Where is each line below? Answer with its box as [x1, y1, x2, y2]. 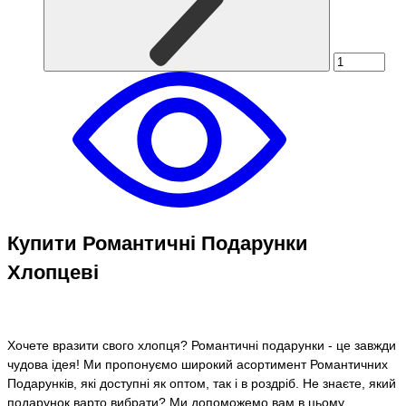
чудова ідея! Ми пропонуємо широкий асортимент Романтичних [7, 356, 388, 372]
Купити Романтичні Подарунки [7, 232, 308, 256]
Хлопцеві [7, 261, 99, 285]
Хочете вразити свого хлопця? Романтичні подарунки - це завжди [7, 337, 396, 353]
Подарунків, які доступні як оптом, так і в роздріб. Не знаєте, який [7, 375, 396, 391]
